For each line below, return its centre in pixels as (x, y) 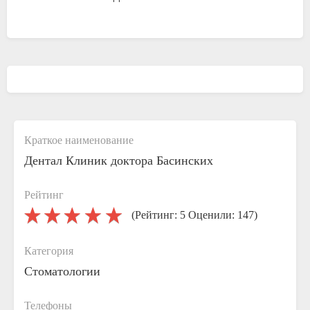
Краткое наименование (79, 140)
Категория (49, 251)
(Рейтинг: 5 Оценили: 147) (194, 215)
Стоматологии (62, 271)
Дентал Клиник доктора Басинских (119, 161)
